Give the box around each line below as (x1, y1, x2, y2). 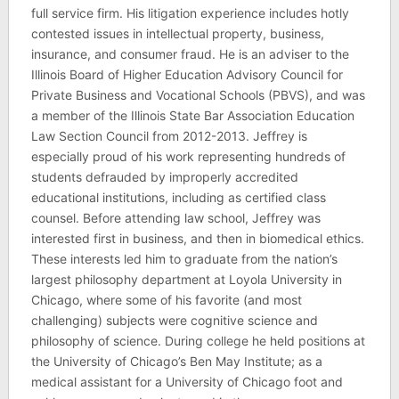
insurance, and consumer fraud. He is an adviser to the (30, 45, 349, 61)
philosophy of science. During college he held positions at (30, 332, 365, 348)
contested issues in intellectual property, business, (30, 25, 324, 41)
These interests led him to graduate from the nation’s (30, 250, 338, 266)
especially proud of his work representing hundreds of (30, 148, 346, 164)
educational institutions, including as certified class (30, 189, 326, 205)
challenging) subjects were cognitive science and (30, 312, 318, 328)
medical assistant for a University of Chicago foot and (30, 373, 343, 389)
